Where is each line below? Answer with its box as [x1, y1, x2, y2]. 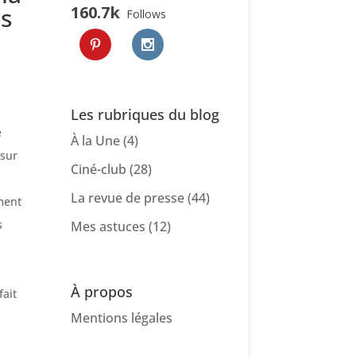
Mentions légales [71, 308, 173, 327]
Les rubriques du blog [71, 104, 220, 124]
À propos [71, 281, 133, 301]
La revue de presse [71, 188, 185, 207]
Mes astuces [71, 217, 146, 235]
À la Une [71, 131, 121, 149]
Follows [126, 6, 167, 21]
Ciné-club [71, 160, 127, 178]
